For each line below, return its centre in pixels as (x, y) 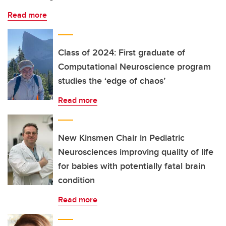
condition (76, 180)
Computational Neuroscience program (134, 67)
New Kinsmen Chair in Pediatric (121, 138)
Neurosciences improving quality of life (136, 152)
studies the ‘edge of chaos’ (112, 81)
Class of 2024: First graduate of (122, 52)
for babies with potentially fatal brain (132, 166)
